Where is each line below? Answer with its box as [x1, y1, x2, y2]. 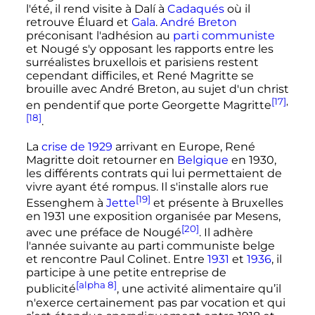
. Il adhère [198, 226, 253, 240]
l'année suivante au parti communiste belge [25, 239, 275, 253]
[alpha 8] [75, 279, 117, 291]
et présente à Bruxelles [150, 196, 283, 210]
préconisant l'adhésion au [25, 29, 173, 43]
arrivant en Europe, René [112, 139, 255, 153]
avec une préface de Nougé [25, 226, 181, 240]
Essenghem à [25, 196, 106, 210]
